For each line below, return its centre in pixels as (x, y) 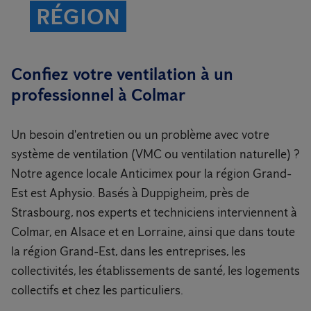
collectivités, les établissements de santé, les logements (155, 271)
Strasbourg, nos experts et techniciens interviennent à (154, 212)
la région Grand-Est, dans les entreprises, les (128, 251)
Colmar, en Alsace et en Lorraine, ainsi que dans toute (153, 232)
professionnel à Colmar (98, 95)
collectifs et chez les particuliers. (97, 290)
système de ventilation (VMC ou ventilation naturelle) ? (155, 154)
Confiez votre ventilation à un (122, 74)
